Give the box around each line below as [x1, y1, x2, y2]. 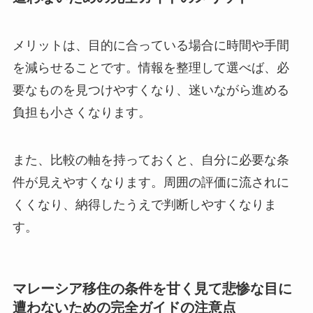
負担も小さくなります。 [12, 105, 151, 120]
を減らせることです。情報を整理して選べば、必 [12, 61, 289, 75]
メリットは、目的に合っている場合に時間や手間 [12, 38, 289, 53]
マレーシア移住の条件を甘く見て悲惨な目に [12, 281, 292, 297]
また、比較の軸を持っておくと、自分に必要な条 [12, 152, 289, 167]
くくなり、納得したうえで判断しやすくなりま [12, 197, 277, 212]
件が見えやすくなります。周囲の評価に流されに [12, 175, 289, 189]
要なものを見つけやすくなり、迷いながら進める [12, 83, 289, 98]
